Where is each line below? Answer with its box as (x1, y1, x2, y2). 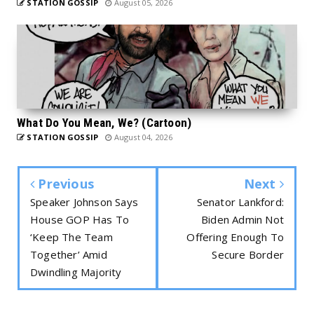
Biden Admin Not (201, 212, 284, 226)
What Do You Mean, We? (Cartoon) (17, 115, 192, 130)
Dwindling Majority (30, 264, 122, 279)
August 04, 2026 (111, 131, 173, 142)
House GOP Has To (30, 212, 130, 226)
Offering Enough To (186, 229, 284, 244)
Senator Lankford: (196, 194, 284, 209)
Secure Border (212, 247, 284, 261)
